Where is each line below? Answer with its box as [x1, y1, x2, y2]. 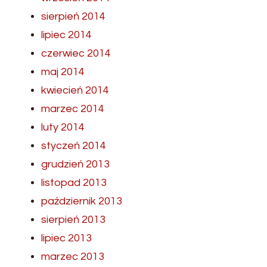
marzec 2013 [41, 251, 104, 263]
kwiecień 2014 [41, 85, 109, 97]
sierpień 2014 [41, 11, 105, 23]
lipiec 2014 [41, 29, 92, 41]
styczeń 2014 [41, 140, 106, 152]
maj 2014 [41, 66, 85, 78]
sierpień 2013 [41, 214, 105, 226]
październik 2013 [41, 195, 122, 207]
